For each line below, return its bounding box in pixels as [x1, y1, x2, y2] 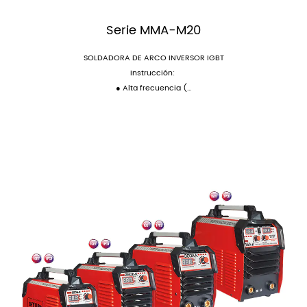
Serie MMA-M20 [106, 20, 201, 40]
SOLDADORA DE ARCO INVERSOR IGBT [83, 51, 224, 65]
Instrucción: [130, 66, 177, 80]
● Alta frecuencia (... [116, 82, 191, 95]
